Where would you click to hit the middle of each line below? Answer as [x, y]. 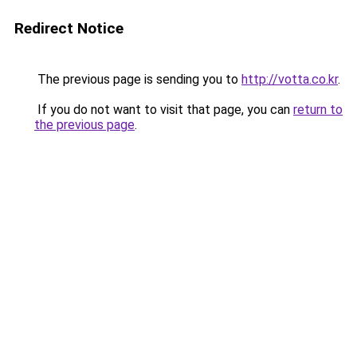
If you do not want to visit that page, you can [164, 110]
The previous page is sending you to [138, 79]
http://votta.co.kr [290, 79]
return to [318, 110]
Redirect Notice [69, 28]
